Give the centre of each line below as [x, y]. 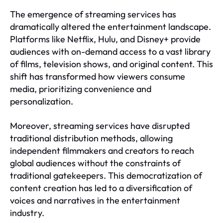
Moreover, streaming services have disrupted [100, 125]
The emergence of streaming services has [93, 14]
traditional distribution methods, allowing [91, 138]
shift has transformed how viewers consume [98, 76]
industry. [27, 213]
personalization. [42, 101]
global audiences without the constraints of [95, 163]
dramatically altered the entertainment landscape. [111, 26]
